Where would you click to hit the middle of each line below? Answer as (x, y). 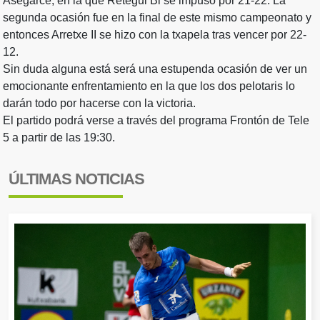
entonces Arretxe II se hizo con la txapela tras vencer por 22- (155, 34)
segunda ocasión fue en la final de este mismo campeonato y (157, 17)
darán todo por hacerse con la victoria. (99, 103)
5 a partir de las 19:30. (59, 137)
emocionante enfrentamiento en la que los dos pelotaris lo (149, 86)
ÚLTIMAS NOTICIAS (76, 179)
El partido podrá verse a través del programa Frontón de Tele (156, 120)
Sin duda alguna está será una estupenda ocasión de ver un (155, 69)
